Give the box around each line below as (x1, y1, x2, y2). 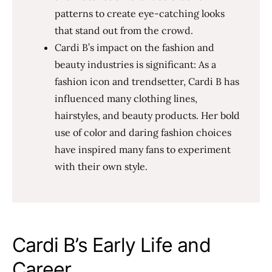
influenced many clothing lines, (55, 92, 197, 104)
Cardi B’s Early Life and (12, 233, 211, 257)
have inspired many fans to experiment (55, 143, 231, 155)
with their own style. (55, 160, 148, 172)
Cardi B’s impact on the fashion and (55, 41, 214, 53)
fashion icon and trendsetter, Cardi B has (55, 75, 239, 87)
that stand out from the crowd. (55, 24, 193, 36)
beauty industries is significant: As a (55, 58, 216, 70)
